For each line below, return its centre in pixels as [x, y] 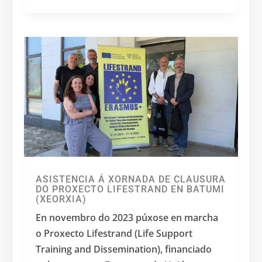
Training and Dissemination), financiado [124, 249]
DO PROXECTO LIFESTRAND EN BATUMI [130, 189]
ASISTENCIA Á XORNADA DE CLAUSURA [131, 180]
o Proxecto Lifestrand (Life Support [114, 234]
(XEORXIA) [61, 199]
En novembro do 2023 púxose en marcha [127, 218]
